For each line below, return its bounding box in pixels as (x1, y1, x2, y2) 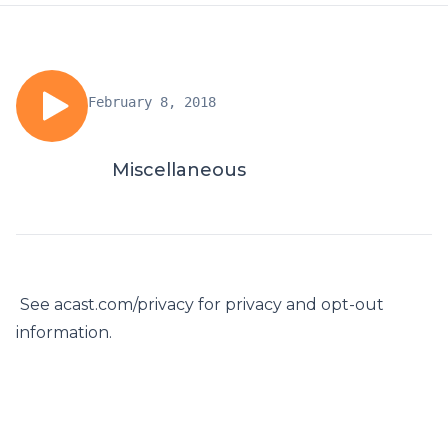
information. (16, 323, 112, 342)
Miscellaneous (112, 159, 246, 181)
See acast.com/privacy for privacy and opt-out (16, 295, 384, 314)
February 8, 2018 (88, 94, 216, 110)
